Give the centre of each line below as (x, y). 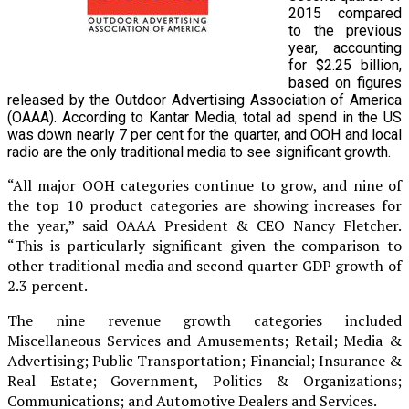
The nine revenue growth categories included (204, 320)
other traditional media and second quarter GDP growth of (204, 265)
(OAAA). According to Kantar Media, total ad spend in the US (204, 117)
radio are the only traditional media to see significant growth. (201, 152)
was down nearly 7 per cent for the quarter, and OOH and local (204, 134)
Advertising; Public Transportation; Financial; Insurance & (204, 360)
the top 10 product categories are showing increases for (204, 205)
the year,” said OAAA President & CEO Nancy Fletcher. (204, 225)
